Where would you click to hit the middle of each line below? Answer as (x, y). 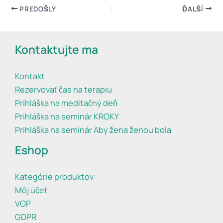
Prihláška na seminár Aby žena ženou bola (93, 130)
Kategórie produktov (54, 177)
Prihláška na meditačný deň (66, 103)
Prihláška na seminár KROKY (67, 117)
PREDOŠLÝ (37, 9)
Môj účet (31, 190)
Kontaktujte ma (56, 50)
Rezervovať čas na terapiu (63, 90)
